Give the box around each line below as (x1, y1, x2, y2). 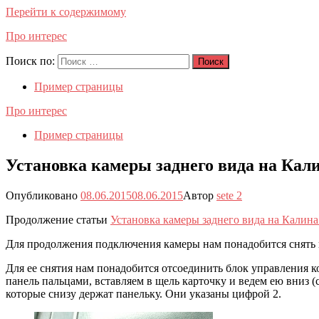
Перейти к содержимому (6, 6, 126, 18)
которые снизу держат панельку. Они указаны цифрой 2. (6, 287, 281, 300)
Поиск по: (6, 55, 55, 67)
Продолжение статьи (6, 213, 110, 226)
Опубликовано (6, 189, 78, 202)
